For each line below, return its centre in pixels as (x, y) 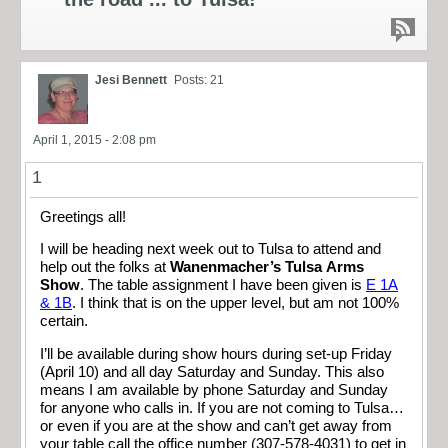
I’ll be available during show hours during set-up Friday (216, 353)
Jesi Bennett (131, 79)
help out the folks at (105, 267)
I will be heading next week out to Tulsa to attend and (210, 249)
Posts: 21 (199, 79)
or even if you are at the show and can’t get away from (216, 425)
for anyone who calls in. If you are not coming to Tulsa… (222, 407)
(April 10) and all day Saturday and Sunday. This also (212, 371)
